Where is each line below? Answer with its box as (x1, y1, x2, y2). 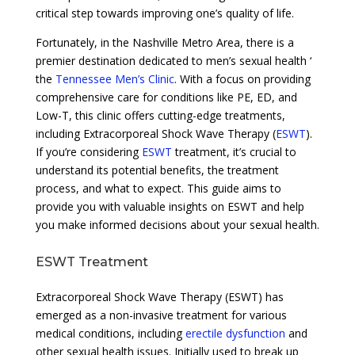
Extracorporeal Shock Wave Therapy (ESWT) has (35, 288, 284, 304)
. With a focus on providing (174, 71, 311, 86)
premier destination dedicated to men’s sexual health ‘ (35, 52, 311, 68)
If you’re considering (35, 143, 142, 159)
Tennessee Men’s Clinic (55, 71, 174, 86)
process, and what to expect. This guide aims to (35, 180, 281, 196)
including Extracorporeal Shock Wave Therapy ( (35, 125, 276, 141)
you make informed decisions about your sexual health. (35, 216, 319, 232)
